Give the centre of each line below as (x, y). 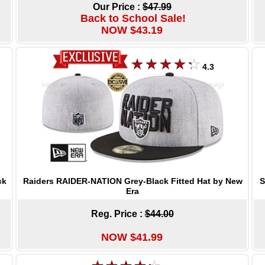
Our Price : (118, 7)
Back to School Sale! (133, 18)
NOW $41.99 (132, 237)
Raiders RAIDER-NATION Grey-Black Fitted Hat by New (133, 181)
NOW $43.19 (132, 30)
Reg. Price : (118, 214)
